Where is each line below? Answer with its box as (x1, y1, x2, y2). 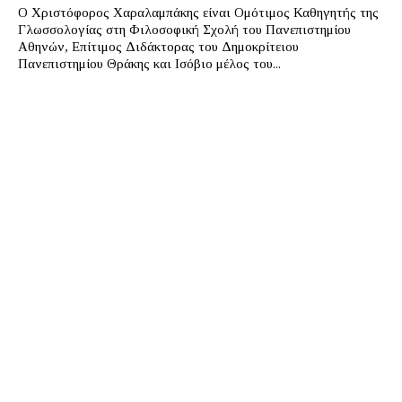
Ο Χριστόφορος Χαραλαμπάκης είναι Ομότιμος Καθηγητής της (18, 5, 379, 21)
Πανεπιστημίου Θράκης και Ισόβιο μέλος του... (18, 57, 281, 72)
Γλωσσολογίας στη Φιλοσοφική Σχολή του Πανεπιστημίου (18, 22, 351, 38)
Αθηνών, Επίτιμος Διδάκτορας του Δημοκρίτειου (18, 39, 299, 55)
